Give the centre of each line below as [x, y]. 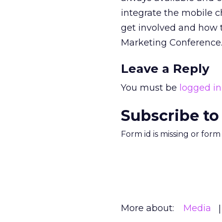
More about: [147, 208]
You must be [150, 88]
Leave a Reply [165, 69]
